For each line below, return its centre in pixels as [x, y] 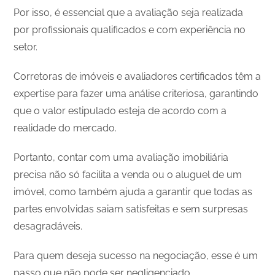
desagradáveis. [48, 226]
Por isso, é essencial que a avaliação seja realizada [129, 12]
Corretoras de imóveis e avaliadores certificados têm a [137, 76]
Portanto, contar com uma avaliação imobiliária [121, 157]
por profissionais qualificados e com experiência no [130, 29]
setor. [26, 47]
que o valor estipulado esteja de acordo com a [120, 110]
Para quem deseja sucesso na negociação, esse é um [136, 255]
